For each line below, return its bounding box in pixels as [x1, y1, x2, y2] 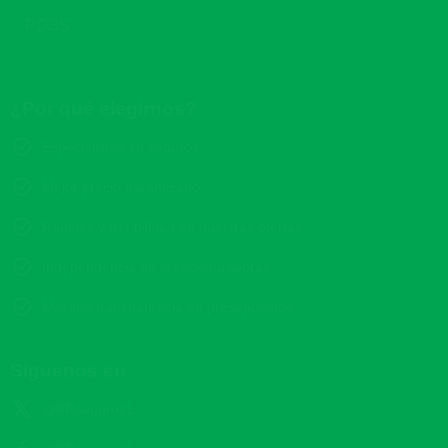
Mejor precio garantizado [41, 178, 200, 195]
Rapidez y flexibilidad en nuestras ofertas [41, 218, 302, 235]
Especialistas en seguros [41, 138, 199, 155]
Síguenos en [9, 360, 126, 382]
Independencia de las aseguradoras [41, 258, 270, 275]
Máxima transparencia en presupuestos [41, 298, 293, 315]
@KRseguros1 [41, 401, 134, 418]
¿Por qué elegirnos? [9, 97, 197, 119]
